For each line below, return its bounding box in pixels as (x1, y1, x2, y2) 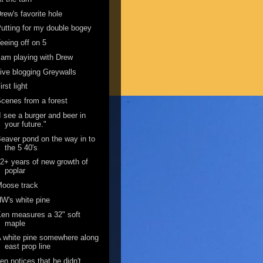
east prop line (5, 242, 51, 251)
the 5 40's (5, 143, 38, 152)
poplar (5, 166, 26, 176)
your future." (5, 119, 47, 129)
